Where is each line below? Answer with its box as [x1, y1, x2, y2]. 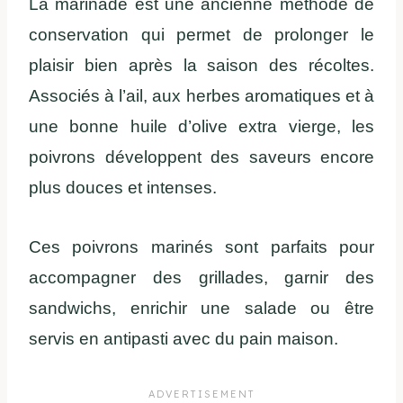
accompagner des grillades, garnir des [29, 268, 374, 288]
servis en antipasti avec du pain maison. [29, 329, 338, 349]
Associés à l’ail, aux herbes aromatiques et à [29, 86, 374, 106]
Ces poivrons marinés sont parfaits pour [29, 237, 374, 257]
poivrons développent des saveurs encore [29, 148, 374, 167]
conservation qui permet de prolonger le [29, 25, 374, 45]
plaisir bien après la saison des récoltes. [29, 56, 374, 76]
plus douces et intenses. [29, 178, 217, 198]
